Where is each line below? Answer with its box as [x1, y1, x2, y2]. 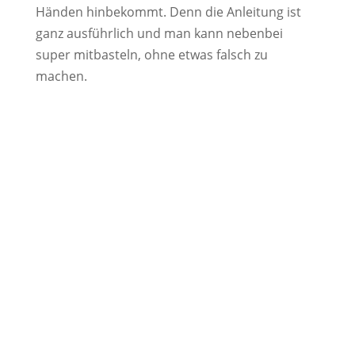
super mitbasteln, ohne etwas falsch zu [35, 46, 268, 64]
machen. [35, 67, 87, 86]
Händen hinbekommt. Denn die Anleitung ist [35, 3, 301, 21]
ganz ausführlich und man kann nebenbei [35, 25, 283, 43]
